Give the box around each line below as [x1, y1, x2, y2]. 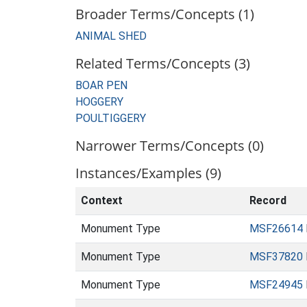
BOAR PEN [75, 79, 127, 92]
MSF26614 [249, 222, 303, 235]
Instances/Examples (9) [75, 164, 221, 182]
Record [249, 194, 286, 207]
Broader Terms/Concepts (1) [75, 5, 254, 23]
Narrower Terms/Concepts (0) [75, 136, 264, 155]
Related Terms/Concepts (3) [75, 54, 250, 73]
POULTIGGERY [75, 112, 146, 125]
